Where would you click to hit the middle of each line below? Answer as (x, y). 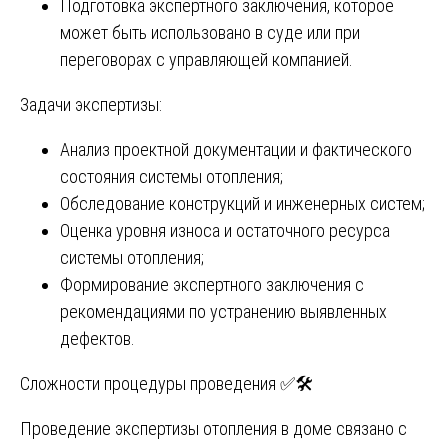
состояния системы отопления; (171, 176)
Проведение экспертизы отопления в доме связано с (213, 428)
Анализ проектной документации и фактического (236, 149)
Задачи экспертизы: (91, 104)
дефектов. (97, 338)
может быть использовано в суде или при (210, 32)
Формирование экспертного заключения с (212, 284)
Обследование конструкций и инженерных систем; (242, 203)
